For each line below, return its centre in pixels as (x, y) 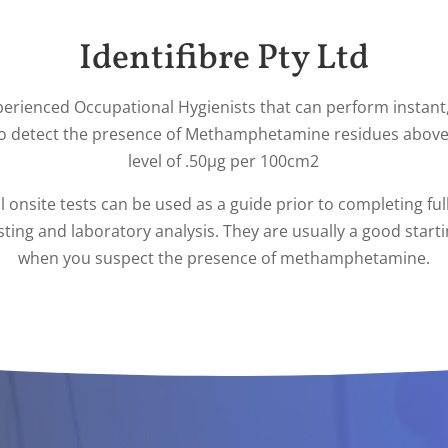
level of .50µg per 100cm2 (224, 161)
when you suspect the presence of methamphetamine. (223, 258)
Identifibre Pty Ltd (223, 59)
